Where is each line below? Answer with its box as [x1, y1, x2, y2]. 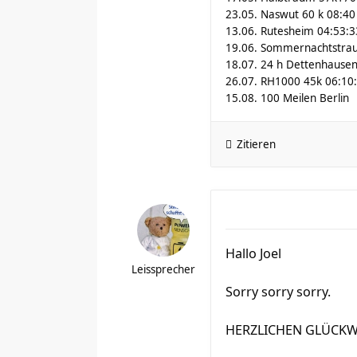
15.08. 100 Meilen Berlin [226, 91, 349, 105]
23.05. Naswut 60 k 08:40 [226, 7, 355, 22]
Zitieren [237, 137, 276, 151]
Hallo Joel [226, 245, 281, 262]
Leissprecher [131, 262, 195, 277]
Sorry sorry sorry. [226, 283, 331, 300]
